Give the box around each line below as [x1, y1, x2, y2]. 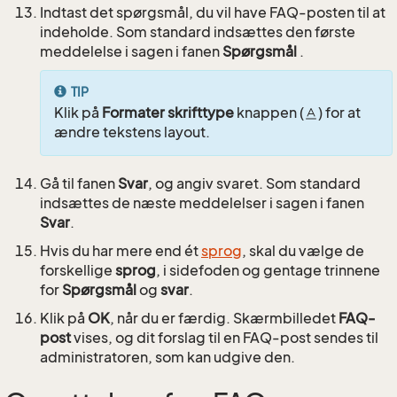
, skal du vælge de [242, 242, 364, 261]
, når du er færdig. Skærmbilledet [110, 309, 339, 328]
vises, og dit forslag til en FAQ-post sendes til [71, 329, 378, 347]
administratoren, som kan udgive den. [40, 348, 295, 367]
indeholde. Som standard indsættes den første [40, 23, 355, 42]
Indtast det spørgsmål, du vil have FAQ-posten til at [40, 4, 385, 22]
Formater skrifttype [102, 104, 234, 122]
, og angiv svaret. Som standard [148, 175, 361, 193]
